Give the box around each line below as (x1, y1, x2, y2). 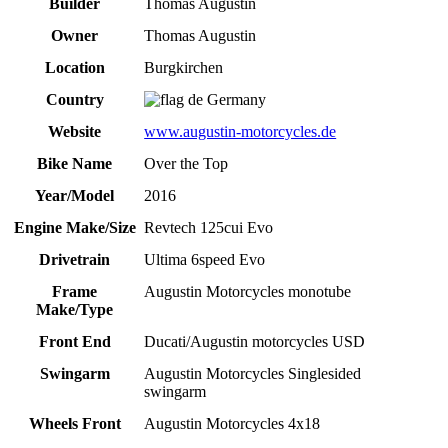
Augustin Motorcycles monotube (144, 283, 352, 301)
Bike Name (37, 155, 112, 173)
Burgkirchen (144, 59, 224, 77)
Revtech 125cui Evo (144, 219, 274, 237)
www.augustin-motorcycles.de (144, 123, 337, 141)
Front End (38, 333, 111, 351)
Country (45, 91, 104, 109)
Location (44, 59, 105, 77)
